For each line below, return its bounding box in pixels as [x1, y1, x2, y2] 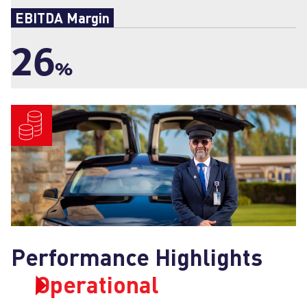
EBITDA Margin [15, 10, 110, 27]
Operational [36, 269, 159, 299]
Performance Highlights [11, 242, 262, 271]
